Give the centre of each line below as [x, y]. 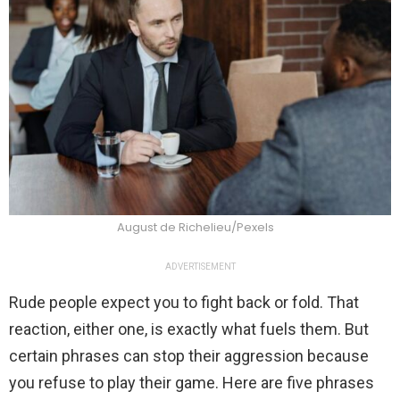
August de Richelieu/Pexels [196, 228]
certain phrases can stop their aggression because [189, 356]
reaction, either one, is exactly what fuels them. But [189, 329]
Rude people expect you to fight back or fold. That [184, 303]
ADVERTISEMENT [200, 267]
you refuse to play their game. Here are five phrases [192, 383]
